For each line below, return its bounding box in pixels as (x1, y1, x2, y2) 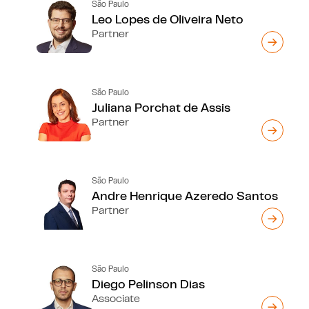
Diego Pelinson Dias (92, 276, 206, 291)
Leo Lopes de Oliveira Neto (92, 11, 244, 26)
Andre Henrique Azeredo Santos (92, 188, 279, 203)
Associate (92, 291, 141, 305)
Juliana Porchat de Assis (92, 99, 231, 114)
